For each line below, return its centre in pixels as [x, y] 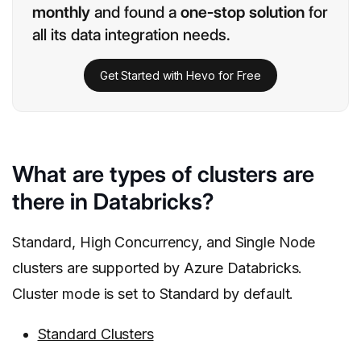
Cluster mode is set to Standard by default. [153, 294]
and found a [135, 12]
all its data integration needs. [133, 35]
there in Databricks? [113, 202]
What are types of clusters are [163, 174]
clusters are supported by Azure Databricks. [158, 268]
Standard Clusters [95, 334]
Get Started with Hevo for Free [180, 75]
